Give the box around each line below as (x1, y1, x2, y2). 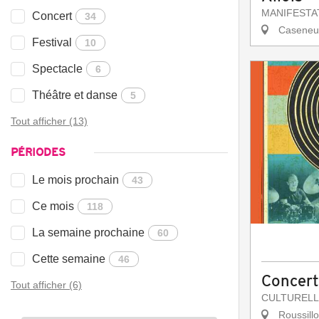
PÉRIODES (11, 145, 66, 159)
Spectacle (32, 63, 83, 75)
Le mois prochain (32, 174, 119, 187)
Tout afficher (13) (11, 115, 88, 127)
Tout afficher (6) (11, 279, 82, 291)
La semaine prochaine (32, 226, 145, 239)
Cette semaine (32, 253, 105, 266)
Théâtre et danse (32, 89, 117, 102)
